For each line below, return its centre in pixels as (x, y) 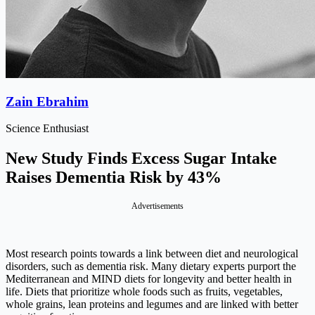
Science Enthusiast (47, 129)
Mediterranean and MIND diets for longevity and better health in (149, 279)
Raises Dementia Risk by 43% (114, 178)
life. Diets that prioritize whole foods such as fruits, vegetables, (144, 292)
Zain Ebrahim (47, 101)
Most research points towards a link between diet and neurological (152, 254)
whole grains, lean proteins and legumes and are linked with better (152, 304)
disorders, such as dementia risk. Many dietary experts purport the (151, 266)
